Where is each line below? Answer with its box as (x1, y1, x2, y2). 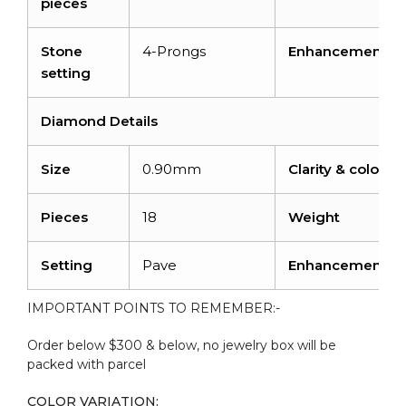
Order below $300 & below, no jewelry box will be (27, 336, 336, 353)
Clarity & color (288, 159, 384, 178)
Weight (288, 208, 340, 226)
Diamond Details (41, 111, 158, 130)
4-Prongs (142, 42, 206, 60)
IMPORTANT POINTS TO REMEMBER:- (27, 299, 280, 316)
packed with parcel (27, 355, 146, 372)
